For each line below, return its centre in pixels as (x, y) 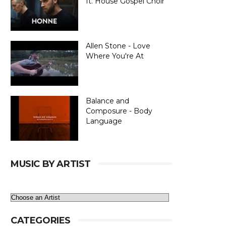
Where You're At (115, 56)
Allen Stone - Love (118, 46)
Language (104, 121)
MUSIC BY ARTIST (51, 164)
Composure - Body (119, 111)
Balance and (107, 101)
